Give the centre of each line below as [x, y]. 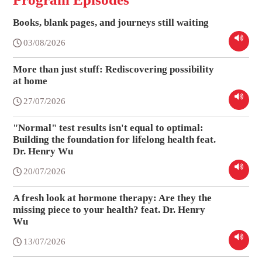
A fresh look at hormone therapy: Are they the [113, 198]
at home [30, 81]
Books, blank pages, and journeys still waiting [111, 23]
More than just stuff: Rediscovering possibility [114, 70]
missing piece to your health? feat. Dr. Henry [109, 210]
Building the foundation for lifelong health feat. [115, 140]
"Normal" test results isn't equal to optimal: [108, 128]
